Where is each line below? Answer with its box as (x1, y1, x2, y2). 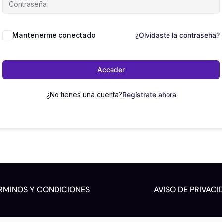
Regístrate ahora (122, 90, 176, 99)
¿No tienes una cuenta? (46, 90, 122, 99)
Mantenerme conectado (12, 31, 96, 40)
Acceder (97, 65, 125, 74)
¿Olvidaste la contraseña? (135, 31, 220, 40)
